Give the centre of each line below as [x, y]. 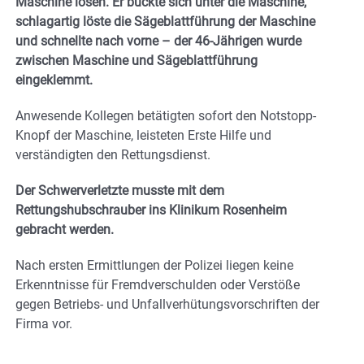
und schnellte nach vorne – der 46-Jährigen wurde [158, 41]
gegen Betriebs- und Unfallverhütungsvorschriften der [167, 304]
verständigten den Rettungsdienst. [113, 154]
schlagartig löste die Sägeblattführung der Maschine [165, 21]
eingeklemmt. [54, 80]
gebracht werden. [65, 229]
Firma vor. [44, 323]
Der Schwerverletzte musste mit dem [120, 190]
